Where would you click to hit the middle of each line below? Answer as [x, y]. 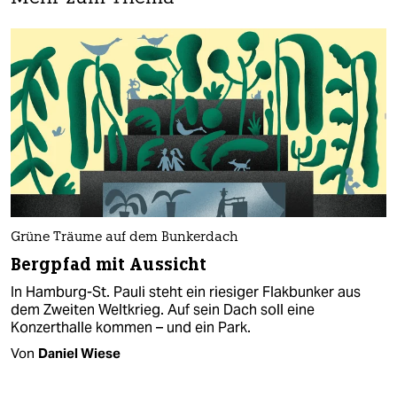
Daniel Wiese [79, 353]
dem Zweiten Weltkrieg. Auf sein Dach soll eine [163, 309]
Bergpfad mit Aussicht [109, 264]
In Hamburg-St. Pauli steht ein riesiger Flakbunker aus [186, 292]
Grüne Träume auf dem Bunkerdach [125, 237]
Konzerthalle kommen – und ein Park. [131, 327]
